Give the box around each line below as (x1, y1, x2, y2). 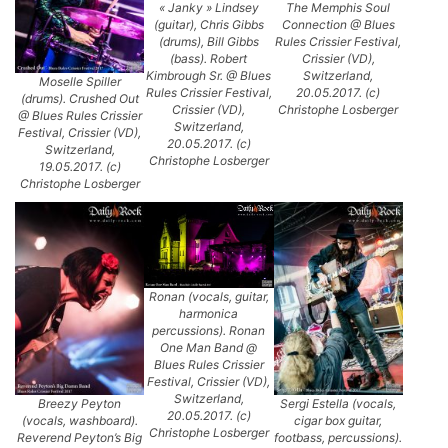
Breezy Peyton (38, 396, 122, 412)
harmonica (179, 306, 239, 322)
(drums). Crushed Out (20, 90, 139, 106)
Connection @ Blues (281, 17, 395, 33)
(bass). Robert (170, 51, 248, 67)
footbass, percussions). (274, 430, 403, 446)
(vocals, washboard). (21, 413, 138, 429)
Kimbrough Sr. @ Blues (146, 68, 272, 84)
